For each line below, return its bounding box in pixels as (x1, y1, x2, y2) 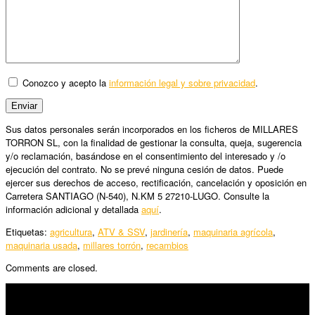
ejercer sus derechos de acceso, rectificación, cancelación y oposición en (6, 175, 307, 189)
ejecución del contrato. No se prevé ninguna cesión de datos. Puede (6, 162, 283, 176)
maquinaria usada (6, 238, 77, 252)
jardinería (150, 224, 188, 238)
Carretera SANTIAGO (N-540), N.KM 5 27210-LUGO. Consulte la (6, 188, 269, 202)
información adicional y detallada (6, 202, 141, 216)
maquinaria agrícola (193, 224, 273, 238)
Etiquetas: (6, 224, 50, 238)
